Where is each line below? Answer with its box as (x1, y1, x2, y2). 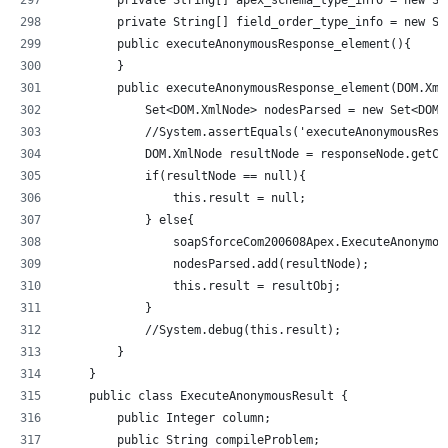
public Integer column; (61, 410, 271, 425)
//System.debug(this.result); (61, 322, 425, 337)
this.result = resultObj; (61, 278, 341, 293)
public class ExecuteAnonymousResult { (61, 388, 348, 403)
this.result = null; (61, 190, 306, 205)
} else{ (61, 212, 194, 227)
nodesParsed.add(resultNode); (61, 256, 369, 271)
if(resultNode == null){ (61, 168, 306, 183)
